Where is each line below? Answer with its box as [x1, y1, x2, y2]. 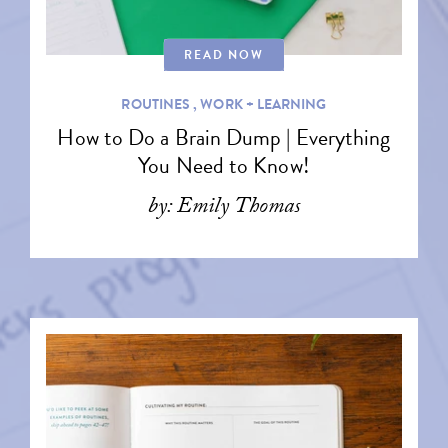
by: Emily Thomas [147, 189, 301, 228]
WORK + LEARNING [200, 93, 327, 115]
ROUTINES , [121, 93, 201, 115]
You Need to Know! [138, 149, 310, 182]
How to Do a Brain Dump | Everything [57, 121, 391, 154]
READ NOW [184, 45, 264, 64]
